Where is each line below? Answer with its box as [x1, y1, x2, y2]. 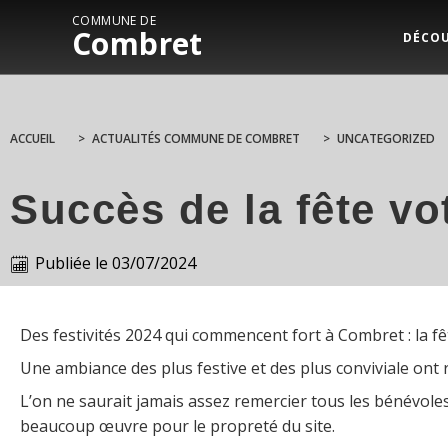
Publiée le [35, 252, 108, 274]
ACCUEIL [10, 130, 55, 147]
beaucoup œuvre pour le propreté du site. [20, 414, 335, 437]
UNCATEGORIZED [337, 130, 435, 147]
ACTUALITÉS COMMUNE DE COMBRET [92, 130, 300, 147]
